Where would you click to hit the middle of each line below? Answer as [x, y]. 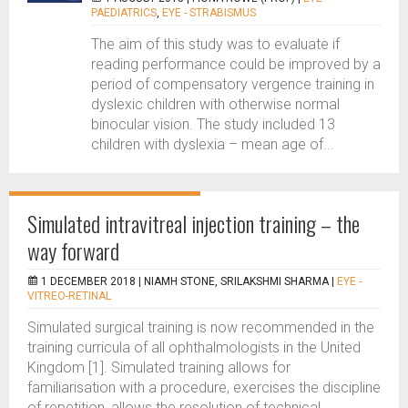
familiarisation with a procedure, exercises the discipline [204, 388]
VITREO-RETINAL [69, 296]
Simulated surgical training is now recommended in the [201, 327]
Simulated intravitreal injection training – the [194, 223]
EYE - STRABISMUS [209, 13]
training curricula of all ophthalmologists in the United [194, 347]
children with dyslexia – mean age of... [213, 144]
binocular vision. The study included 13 [213, 124]
